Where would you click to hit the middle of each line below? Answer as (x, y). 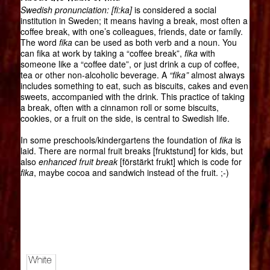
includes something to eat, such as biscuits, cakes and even (134, 86)
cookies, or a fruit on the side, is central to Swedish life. (125, 118)
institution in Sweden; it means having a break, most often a (134, 21)
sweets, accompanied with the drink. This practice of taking (132, 97)
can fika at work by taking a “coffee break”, (102, 53)
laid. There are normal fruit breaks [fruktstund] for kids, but (131, 151)
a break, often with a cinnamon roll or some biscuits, (119, 108)
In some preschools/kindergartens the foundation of (120, 140)
